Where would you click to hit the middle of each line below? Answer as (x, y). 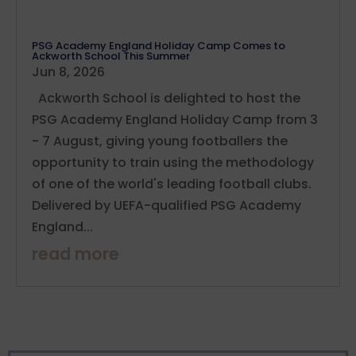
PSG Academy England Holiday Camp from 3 (175, 119)
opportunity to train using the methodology (173, 162)
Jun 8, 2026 (68, 72)
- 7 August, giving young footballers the (160, 141)
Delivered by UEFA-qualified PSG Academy (166, 205)
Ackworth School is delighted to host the (166, 98)
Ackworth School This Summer (111, 56)
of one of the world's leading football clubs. (172, 184)
